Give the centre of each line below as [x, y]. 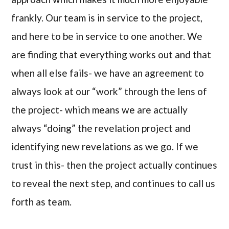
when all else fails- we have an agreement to [108, 73]
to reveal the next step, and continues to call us [113, 184]
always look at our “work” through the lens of [109, 91]
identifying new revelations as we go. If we [105, 147]
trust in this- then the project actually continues [114, 165]
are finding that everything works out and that [111, 55]
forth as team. [42, 202]
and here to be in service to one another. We [107, 36]
